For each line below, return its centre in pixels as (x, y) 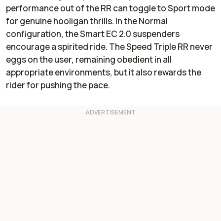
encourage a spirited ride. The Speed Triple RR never (109, 46)
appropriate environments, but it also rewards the (104, 72)
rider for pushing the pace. (58, 85)
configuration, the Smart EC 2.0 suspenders (93, 34)
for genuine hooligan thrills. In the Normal (87, 21)
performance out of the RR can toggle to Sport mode (110, 8)
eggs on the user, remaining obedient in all (89, 59)
